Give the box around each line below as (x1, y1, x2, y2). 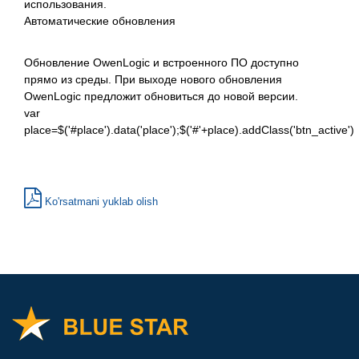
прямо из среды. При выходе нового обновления (24, 72, 282, 86)
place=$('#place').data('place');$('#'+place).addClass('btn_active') (24, 123, 354, 136)
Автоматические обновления (24, 14, 175, 27)
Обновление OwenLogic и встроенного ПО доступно (24, 55, 299, 69)
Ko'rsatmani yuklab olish (42, 195, 158, 208)
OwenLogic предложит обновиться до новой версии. (24, 89, 298, 103)
